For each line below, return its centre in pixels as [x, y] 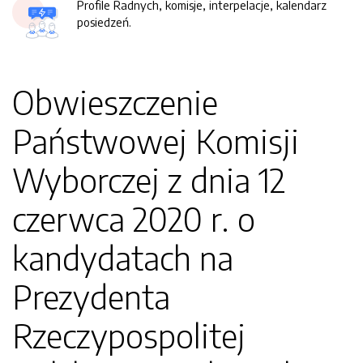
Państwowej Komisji [156, 141]
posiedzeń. [104, 22]
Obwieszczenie [115, 102]
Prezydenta [91, 297]
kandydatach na [123, 258]
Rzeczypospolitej [129, 335]
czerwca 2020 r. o [134, 219]
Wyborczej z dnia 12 [149, 180]
